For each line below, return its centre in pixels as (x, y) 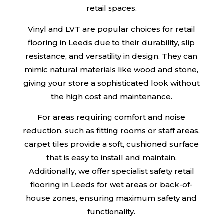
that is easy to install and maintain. (111, 157)
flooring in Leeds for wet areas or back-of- (111, 184)
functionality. (111, 211)
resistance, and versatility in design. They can (111, 56)
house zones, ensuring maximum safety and (111, 198)
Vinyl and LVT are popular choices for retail (111, 29)
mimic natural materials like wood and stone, (111, 69)
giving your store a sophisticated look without (111, 83)
